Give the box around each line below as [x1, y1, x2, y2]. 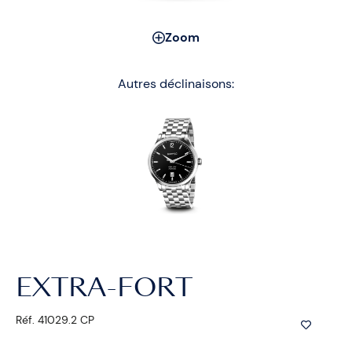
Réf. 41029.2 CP [16, 312, 94, 327]
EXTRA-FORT [16, 277, 192, 302]
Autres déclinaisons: [118, 75, 234, 93]
